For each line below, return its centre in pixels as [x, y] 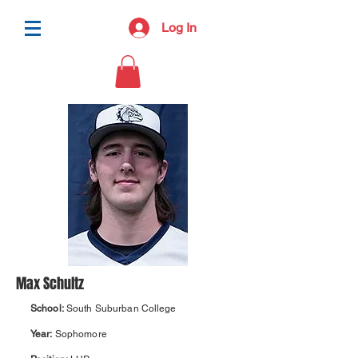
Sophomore [80, 334]
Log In [179, 28]
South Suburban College [121, 308]
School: [48, 308]
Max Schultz [50, 283]
